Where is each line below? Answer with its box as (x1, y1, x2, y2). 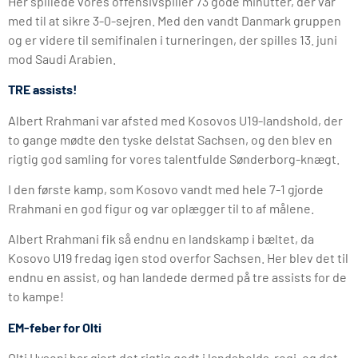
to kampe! (8, 288, 64, 304)
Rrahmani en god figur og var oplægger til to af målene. (8, 200, 314, 216)
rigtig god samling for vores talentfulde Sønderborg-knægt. (8, 150, 340, 166)
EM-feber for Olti (8, 319, 101, 335)
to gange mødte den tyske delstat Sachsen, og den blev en (8, 131, 332, 147)
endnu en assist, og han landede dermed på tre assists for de (8, 269, 347, 285)
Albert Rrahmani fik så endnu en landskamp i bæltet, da (8, 231, 314, 247)
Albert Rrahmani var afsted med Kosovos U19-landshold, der (8, 112, 343, 128)
